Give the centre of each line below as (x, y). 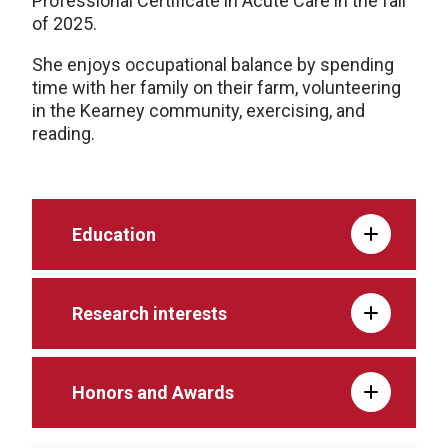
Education (114, 234)
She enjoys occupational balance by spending (213, 64)
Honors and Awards (153, 392)
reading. (63, 133)
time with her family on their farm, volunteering (216, 87)
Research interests (149, 313)
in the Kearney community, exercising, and (198, 110)
